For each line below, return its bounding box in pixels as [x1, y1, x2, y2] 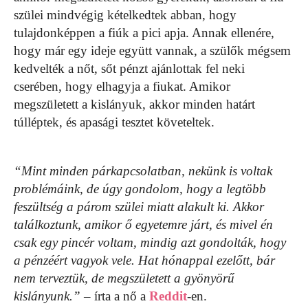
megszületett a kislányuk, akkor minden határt [14, 96, 255, 111]
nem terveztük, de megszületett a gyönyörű [14, 270, 234, 285]
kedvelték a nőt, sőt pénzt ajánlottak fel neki [14, 60, 245, 76]
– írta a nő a [80, 288, 149, 303]
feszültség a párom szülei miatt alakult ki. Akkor [14, 199, 264, 214]
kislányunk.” [14, 288, 80, 303]
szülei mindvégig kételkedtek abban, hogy [14, 7, 236, 22]
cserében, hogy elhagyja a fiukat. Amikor [14, 78, 230, 93]
